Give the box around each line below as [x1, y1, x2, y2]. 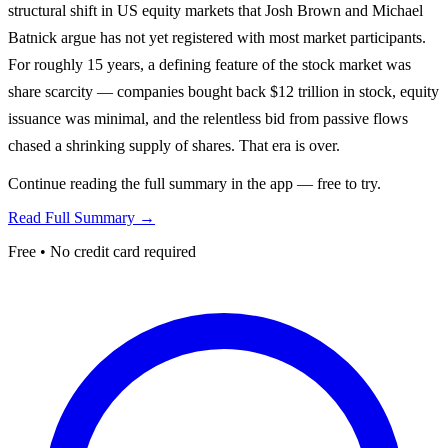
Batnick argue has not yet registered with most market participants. [8, 28, 426, 46]
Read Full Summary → [8, 208, 155, 226]
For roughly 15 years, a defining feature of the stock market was [8, 55, 411, 73]
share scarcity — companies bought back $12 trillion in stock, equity [8, 82, 439, 100]
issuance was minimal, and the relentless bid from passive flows [8, 109, 408, 127]
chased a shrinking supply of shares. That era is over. [8, 136, 340, 154]
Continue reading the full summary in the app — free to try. [8, 174, 381, 192]
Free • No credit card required [8, 242, 196, 260]
